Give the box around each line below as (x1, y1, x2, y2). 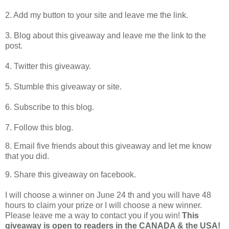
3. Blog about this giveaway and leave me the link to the (5, 31, 206, 40)
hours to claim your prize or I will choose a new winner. (5, 200, 202, 210)
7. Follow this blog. (5, 123, 73, 132)
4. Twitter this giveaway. (5, 61, 91, 71)
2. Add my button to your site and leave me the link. (5, 10, 188, 19)
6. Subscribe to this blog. (5, 102, 94, 111)
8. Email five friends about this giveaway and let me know (5, 141, 212, 150)
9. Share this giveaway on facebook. (5, 170, 136, 179)
